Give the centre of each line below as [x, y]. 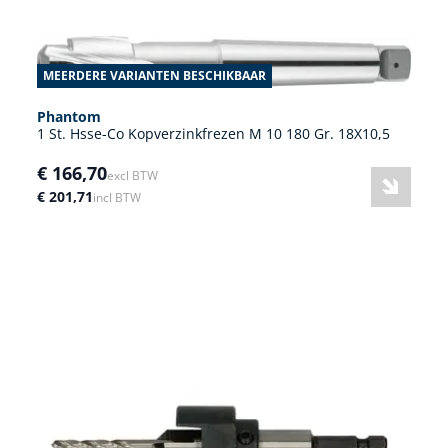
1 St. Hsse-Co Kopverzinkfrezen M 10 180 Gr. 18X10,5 [213, 134]
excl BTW [132, 176]
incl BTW [117, 198]
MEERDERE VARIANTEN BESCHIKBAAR [154, 76]
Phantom [69, 117]
